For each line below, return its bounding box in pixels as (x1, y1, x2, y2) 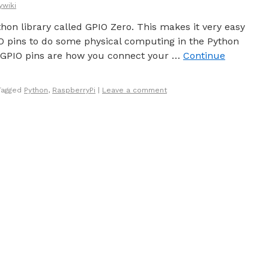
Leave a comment (102, 86, 167, 94)
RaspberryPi (52, 86, 95, 94)
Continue (183, 50, 225, 61)
